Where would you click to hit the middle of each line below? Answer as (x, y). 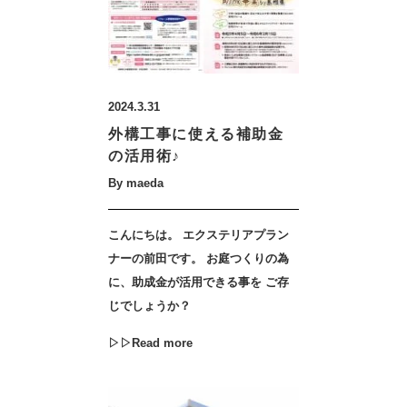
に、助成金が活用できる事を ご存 (199, 282)
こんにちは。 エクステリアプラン (199, 235)
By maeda (136, 183)
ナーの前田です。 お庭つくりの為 (199, 258)
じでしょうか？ (149, 306)
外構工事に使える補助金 (196, 134)
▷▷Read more (150, 343)
